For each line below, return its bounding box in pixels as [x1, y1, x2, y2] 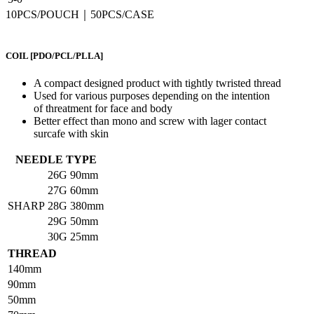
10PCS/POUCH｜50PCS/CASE [6, 8, 154, 21]
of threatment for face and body [34, 102, 172, 115]
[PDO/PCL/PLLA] [30, 50, 103, 62]
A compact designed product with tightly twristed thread [34, 77, 281, 90]
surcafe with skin [34, 128, 109, 140]
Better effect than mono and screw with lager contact [34, 115, 266, 128]
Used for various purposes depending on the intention [34, 90, 270, 102]
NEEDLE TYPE [15, 153, 97, 166]
